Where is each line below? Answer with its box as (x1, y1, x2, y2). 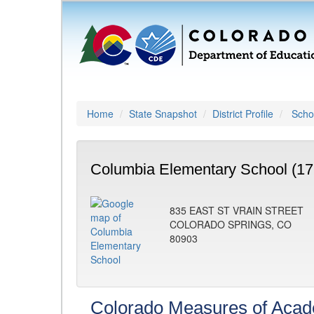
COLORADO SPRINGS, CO (170, 217, 292, 231)
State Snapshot (129, 107, 197, 121)
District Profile (212, 107, 273, 121)
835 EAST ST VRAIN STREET (170, 203, 303, 217)
